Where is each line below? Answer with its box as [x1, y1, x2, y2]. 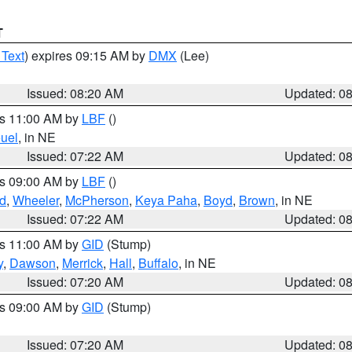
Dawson [9, 254, 56, 272]
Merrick [62, 254, 103, 272]
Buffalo [138, 254, 178, 272]
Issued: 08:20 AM [27, 84, 124, 102]
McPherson [65, 191, 129, 209]
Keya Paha [135, 191, 197, 209]
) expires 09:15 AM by [24, 46, 148, 64]
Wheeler [13, 191, 59, 209]
